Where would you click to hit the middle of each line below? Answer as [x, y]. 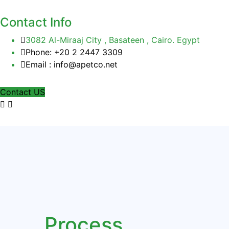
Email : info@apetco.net [72, 64]
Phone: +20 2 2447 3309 [74, 52]
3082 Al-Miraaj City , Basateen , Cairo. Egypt [113, 40]
